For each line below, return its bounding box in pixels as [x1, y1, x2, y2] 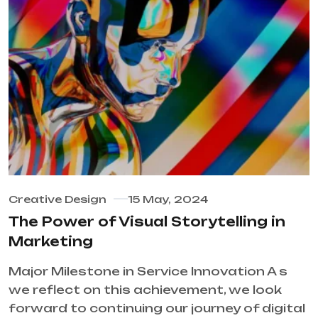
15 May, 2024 [128, 193, 208, 206]
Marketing [9, 234, 93, 250]
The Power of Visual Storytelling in [9, 214, 285, 230]
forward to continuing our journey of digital [9, 301, 305, 316]
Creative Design [9, 193, 106, 206]
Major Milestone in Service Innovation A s [9, 264, 287, 279]
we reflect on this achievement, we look [9, 283, 282, 297]
